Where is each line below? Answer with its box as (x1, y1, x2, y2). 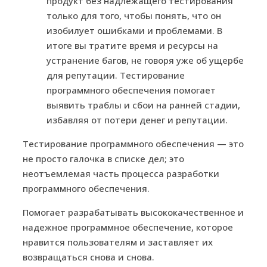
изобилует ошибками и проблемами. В (46, 24, 222, 36)
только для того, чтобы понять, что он (46, 9, 221, 21)
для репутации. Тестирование (46, 69, 185, 81)
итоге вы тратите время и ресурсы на (46, 39, 218, 51)
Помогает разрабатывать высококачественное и (23, 206, 244, 218)
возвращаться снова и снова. (23, 250, 154, 263)
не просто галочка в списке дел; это (23, 152, 184, 164)
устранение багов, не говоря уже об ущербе (46, 54, 244, 66)
